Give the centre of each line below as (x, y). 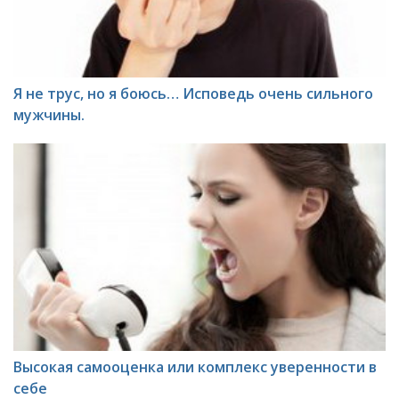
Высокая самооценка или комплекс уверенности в (195, 367)
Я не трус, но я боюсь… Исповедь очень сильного (193, 93)
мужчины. (49, 114)
